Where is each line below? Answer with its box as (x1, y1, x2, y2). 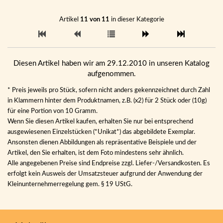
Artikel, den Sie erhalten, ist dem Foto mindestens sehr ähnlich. (7, 149, 184, 156)
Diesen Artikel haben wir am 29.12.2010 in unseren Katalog (13, 60, 210, 67)
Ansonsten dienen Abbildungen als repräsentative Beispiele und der (7, 139, 197, 146)
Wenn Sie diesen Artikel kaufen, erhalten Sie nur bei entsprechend (7, 118, 193, 125)
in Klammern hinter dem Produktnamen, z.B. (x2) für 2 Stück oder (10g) (7, 97, 207, 104)
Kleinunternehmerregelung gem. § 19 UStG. (7, 181, 132, 188)
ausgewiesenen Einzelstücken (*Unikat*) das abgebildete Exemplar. (7, 128, 195, 135)
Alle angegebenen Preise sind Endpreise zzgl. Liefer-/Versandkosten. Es (7, 160, 210, 167)
